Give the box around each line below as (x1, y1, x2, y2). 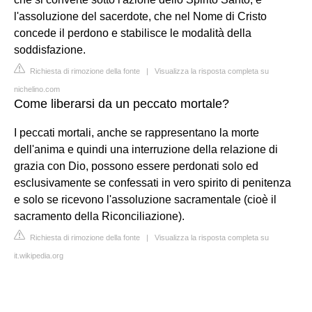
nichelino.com (14, 84, 60, 93)
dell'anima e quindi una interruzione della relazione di (14, 143, 278, 155)
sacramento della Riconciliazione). (14, 210, 185, 222)
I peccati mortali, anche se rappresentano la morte (14, 126, 259, 139)
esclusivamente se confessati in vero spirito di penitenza (14, 176, 291, 189)
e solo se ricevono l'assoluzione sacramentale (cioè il (14, 193, 276, 205)
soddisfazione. (14, 43, 86, 56)
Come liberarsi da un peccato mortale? (14, 96, 229, 111)
